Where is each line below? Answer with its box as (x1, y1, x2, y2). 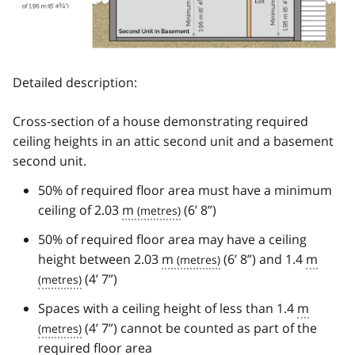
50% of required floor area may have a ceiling (38, 230, 307, 248)
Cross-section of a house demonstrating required (13, 112, 308, 130)
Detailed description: (13, 73, 137, 91)
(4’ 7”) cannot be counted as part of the (82, 319, 317, 337)
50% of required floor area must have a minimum (38, 181, 332, 199)
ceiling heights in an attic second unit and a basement (13, 132, 334, 150)
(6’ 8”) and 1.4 (220, 250, 306, 268)
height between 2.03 (38, 250, 162, 268)
